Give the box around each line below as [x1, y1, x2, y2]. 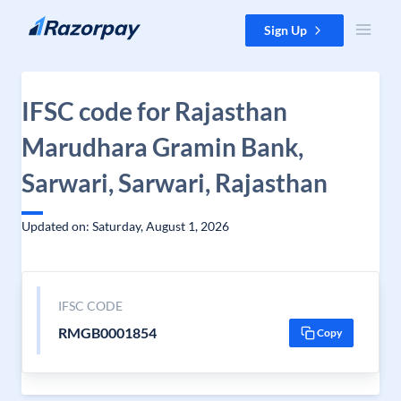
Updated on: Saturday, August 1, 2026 [21, 218, 229, 234]
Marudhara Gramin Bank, [21, 132, 303, 162]
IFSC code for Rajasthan [21, 96, 287, 126]
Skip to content [14, 15, 99, 30]
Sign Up [264, 22, 307, 38]
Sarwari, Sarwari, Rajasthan [21, 167, 328, 198]
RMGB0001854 [57, 324, 157, 341]
